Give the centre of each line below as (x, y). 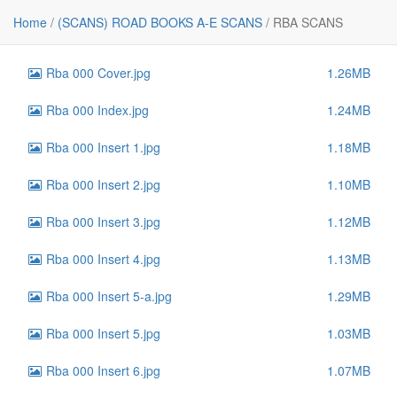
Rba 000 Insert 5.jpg (101, 333)
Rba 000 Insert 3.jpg (101, 222)
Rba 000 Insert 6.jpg (101, 370)
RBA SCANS (306, 22)
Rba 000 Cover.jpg (97, 73)
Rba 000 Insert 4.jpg (101, 259)
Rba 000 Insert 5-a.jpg (107, 296)
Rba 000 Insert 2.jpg (101, 184)
